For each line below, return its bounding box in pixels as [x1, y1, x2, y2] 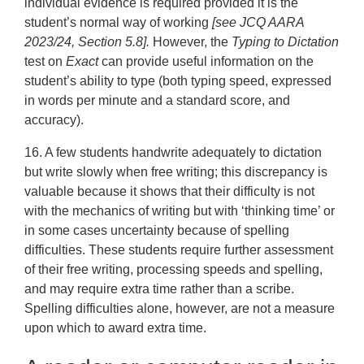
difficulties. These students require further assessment [24, 243, 334, 258]
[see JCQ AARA [212, 15, 305, 30]
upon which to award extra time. [24, 321, 207, 336]
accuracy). [24, 113, 84, 128]
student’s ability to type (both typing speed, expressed [24, 74, 332, 89]
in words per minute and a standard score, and [24, 93, 291, 108]
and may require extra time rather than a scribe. [24, 282, 295, 297]
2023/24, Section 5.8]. [24, 35, 154, 50]
